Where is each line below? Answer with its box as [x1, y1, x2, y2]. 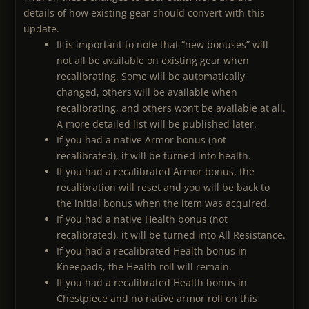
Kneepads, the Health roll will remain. [57, 260, 232, 274]
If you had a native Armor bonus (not [57, 133, 226, 147]
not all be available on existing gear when [57, 54, 249, 68]
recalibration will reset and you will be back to [57, 181, 270, 195]
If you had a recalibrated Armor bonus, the [57, 165, 255, 179]
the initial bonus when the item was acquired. [57, 197, 270, 210]
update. [23, 22, 59, 36]
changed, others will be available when [57, 86, 237, 99]
